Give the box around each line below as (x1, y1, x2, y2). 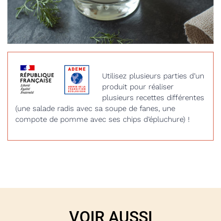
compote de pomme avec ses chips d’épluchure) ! (15, 115, 190, 124)
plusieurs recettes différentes (102, 93, 204, 102)
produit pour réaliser (102, 82, 174, 91)
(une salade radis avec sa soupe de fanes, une (15, 104, 175, 113)
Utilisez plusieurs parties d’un (102, 72, 204, 80)
